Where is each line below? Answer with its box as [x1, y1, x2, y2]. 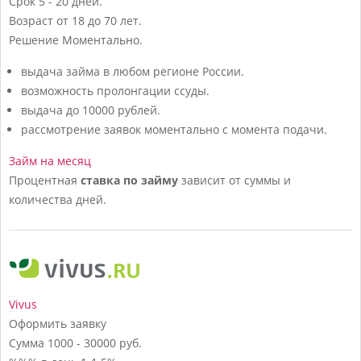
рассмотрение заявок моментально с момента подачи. [21, 121, 327, 137]
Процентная [9, 172, 81, 188]
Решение [9, 31, 59, 48]
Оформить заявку [9, 315, 106, 331]
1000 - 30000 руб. [48, 334, 142, 351]
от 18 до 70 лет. [56, 12, 142, 28]
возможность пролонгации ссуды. [21, 82, 210, 98]
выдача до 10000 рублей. [21, 102, 160, 118]
